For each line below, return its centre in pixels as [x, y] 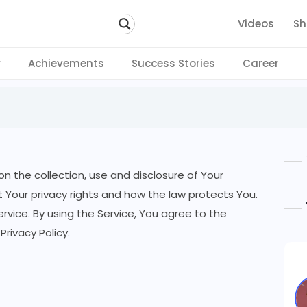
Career [261, 63]
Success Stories [173, 63]
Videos [256, 23]
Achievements [66, 63]
